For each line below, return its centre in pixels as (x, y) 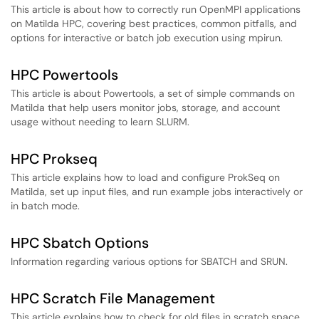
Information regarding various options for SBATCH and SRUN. (149, 261)
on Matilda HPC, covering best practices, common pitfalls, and (154, 23)
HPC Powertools (64, 75)
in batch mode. (45, 206)
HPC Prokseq (54, 159)
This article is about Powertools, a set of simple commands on (153, 93)
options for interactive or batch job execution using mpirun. (147, 38)
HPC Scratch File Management (113, 298)
